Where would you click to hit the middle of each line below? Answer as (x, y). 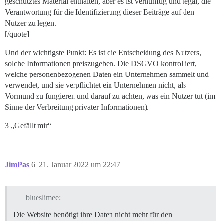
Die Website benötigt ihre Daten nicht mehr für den (93, 215)
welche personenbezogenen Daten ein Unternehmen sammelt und (107, 74)
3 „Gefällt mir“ (28, 126)
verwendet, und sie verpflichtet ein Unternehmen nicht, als (95, 85)
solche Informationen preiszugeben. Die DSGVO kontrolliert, (101, 64)
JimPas (17, 165)
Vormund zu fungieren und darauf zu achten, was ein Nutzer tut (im (110, 96)
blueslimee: (43, 198)
